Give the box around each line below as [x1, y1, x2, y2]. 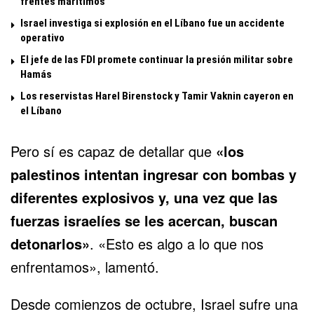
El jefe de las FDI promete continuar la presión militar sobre [20, 53, 293, 67]
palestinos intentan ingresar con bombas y [11, 164, 296, 185]
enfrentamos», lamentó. [11, 257, 159, 278]
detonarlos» [11, 233, 90, 254]
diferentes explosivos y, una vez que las [11, 187, 278, 208]
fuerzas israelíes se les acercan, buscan [11, 210, 278, 231]
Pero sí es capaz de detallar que [11, 141, 216, 162]
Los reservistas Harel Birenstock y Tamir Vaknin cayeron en [20, 90, 294, 103]
